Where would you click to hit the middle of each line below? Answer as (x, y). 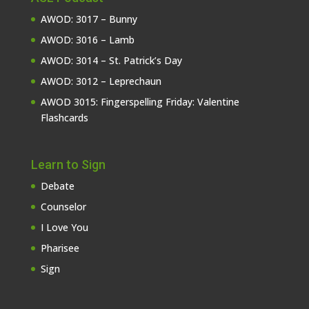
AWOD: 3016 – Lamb (87, 39)
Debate (57, 186)
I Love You (64, 227)
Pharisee (60, 248)
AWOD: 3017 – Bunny (89, 19)
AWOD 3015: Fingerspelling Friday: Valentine (140, 101)
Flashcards (64, 117)
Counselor (63, 206)
